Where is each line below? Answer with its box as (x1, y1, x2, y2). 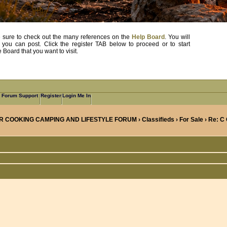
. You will (164, 33, 190, 41)
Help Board (131, 33, 165, 41)
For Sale (179, 116, 203, 123)
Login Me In (62, 92, 91, 98)
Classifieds (141, 116, 174, 123)
